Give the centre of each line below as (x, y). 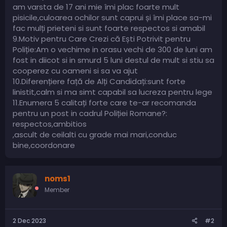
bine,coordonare (44, 145)
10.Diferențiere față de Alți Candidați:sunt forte (99, 81)
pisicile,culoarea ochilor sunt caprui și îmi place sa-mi (112, 17)
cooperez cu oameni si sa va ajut (75, 70)
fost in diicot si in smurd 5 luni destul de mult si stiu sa (113, 60)
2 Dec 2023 (29, 221)
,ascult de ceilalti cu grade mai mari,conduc (95, 134)
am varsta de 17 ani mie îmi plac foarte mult (96, 7)
